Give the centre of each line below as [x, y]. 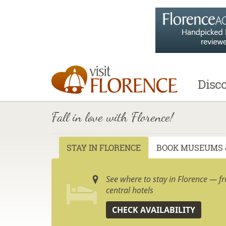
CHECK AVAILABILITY [154, 210]
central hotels [130, 190]
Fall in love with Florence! [112, 117]
